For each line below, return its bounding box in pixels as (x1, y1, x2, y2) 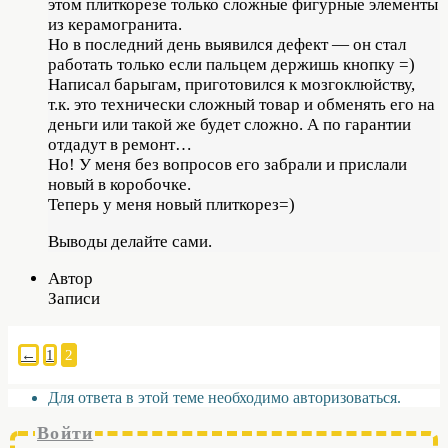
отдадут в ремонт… (48, 134, 192, 154)
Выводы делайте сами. (48, 231, 212, 251)
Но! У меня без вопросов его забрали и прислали (48, 154, 407, 174)
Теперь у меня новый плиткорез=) (48, 194, 295, 214)
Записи (48, 288, 100, 308)
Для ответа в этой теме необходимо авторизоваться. (48, 389, 401, 407)
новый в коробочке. (48, 174, 191, 194)
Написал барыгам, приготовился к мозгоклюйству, (48, 74, 415, 94)
